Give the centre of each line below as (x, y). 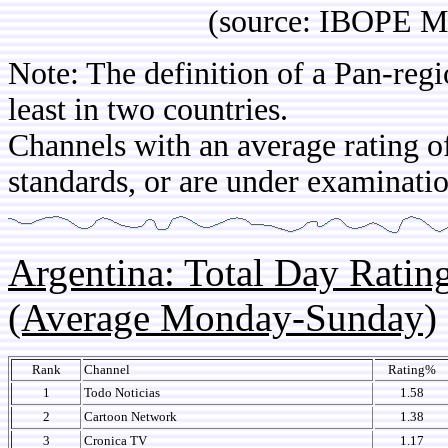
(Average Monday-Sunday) (222, 317)
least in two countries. (148, 109)
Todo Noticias (122, 392)
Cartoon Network (130, 416)
